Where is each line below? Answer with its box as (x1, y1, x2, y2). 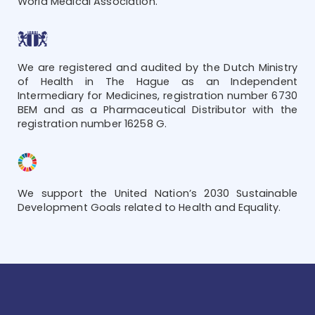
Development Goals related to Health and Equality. (18, 200, 281, 214)
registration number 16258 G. (18, 117, 167, 131)
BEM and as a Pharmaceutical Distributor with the (18, 103, 297, 117)
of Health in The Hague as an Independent (18, 75, 297, 89)
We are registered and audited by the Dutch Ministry (18, 60, 297, 75)
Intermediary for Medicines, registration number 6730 (18, 89, 297, 103)
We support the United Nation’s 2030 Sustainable (18, 186, 297, 200)
